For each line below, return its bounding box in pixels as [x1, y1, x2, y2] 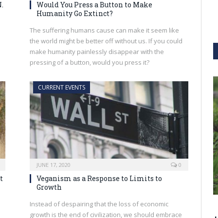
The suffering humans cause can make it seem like [30, 25, 179, 35]
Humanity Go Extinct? [36, 8, 113, 18]
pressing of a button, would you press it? [30, 57, 149, 67]
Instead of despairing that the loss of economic [30, 200, 168, 209]
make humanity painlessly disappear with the [30, 47, 164, 56]
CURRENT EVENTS [38, 83, 85, 91]
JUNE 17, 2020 [36, 161, 71, 169]
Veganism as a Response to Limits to [36, 174, 162, 183]
